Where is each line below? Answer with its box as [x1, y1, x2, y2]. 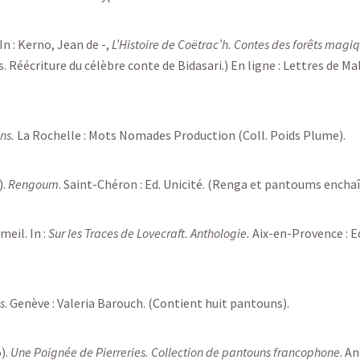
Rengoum [8, 176, 59, 192]
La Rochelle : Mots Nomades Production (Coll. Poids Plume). [14, 127, 346, 143]
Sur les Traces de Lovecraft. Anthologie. [48, 225, 250, 241]
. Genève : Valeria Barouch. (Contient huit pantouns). [5, 295, 289, 311]
